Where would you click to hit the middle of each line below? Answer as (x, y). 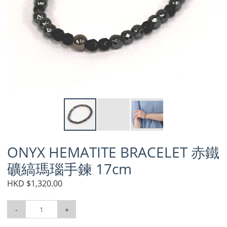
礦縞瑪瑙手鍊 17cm (69, 169)
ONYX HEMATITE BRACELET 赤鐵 (113, 152)
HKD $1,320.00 (35, 183)
